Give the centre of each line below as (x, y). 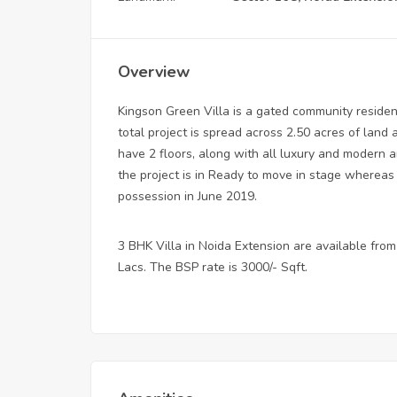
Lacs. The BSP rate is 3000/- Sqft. (213, 267)
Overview (154, 71)
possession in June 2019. (187, 196)
